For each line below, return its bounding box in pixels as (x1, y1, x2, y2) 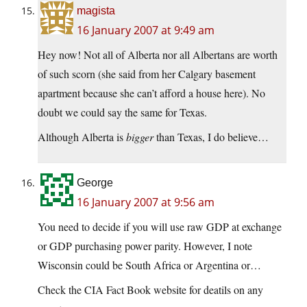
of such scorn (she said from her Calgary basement (38, 66, 256, 82)
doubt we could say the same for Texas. (38, 105, 207, 120)
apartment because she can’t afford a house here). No (38, 86, 265, 101)
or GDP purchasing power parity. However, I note (38, 238, 252, 254)
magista (77, 5, 115, 17)
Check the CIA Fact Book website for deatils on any (38, 282, 263, 297)
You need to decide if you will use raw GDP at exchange (38, 219, 282, 234)
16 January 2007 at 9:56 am (77, 195, 214, 210)
